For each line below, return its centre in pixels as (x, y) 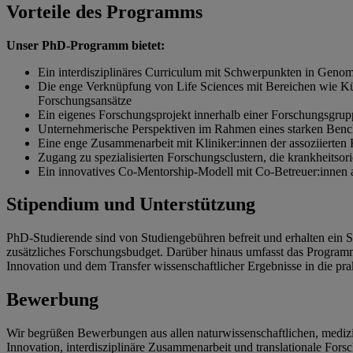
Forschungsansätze (85, 100)
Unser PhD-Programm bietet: (85, 45)
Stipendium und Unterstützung (131, 204)
